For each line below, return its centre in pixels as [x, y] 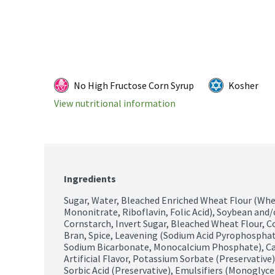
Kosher [243, 85]
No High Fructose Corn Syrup [134, 85]
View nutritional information [115, 103]
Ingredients [90, 178]
